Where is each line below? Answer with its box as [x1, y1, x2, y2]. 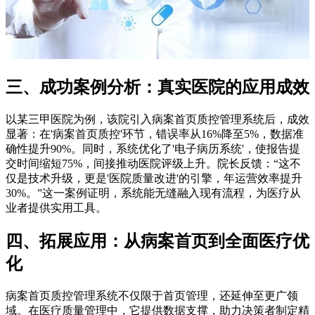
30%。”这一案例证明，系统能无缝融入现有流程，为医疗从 [6, 186, 301, 199]
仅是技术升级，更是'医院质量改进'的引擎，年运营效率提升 [6, 172, 302, 184]
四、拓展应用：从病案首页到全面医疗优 [6, 231, 309, 250]
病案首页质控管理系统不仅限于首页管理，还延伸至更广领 [6, 289, 298, 302]
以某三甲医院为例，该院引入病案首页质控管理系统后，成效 [6, 112, 309, 125]
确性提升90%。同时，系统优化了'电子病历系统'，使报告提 [6, 142, 300, 155]
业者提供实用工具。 [6, 201, 107, 214]
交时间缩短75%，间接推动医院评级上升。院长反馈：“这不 [6, 157, 301, 169]
